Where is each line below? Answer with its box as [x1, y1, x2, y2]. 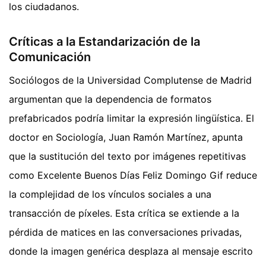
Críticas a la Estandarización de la [9, 34, 200, 49]
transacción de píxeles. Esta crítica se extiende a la [9, 207, 239, 219]
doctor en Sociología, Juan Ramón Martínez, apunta [9, 131, 243, 143]
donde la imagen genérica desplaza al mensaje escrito [9, 245, 253, 257]
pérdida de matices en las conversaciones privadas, [9, 226, 242, 238]
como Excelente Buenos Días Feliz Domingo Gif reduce [9, 169, 257, 181]
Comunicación [9, 49, 91, 64]
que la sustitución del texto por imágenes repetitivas [9, 150, 246, 162]
